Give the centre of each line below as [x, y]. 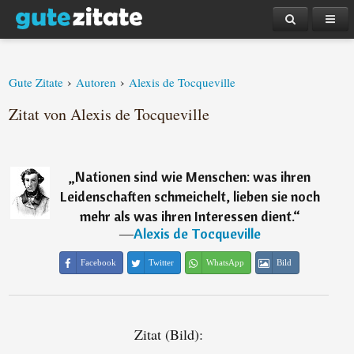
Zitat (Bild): [168, 334]
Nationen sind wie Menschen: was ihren [193, 177]
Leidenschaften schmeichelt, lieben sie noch [190, 196]
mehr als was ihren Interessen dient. [186, 216]
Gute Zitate [36, 82]
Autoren [96, 82]
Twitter [161, 262]
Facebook [98, 262]
